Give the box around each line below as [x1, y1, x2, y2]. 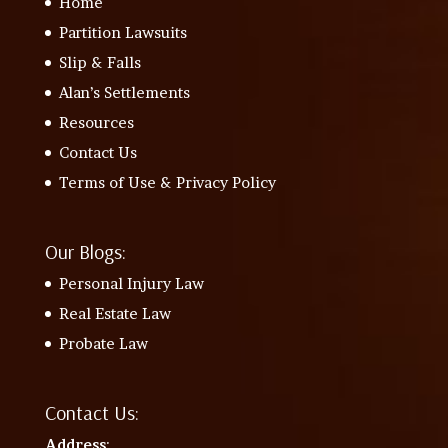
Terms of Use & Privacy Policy [58, 173, 276, 192]
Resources [58, 113, 134, 132]
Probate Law [58, 334, 148, 354]
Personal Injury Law [58, 274, 204, 294]
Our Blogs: [44, 239, 126, 265]
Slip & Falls [58, 53, 141, 72]
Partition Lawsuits [58, 23, 187, 42]
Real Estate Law [58, 304, 171, 324]
